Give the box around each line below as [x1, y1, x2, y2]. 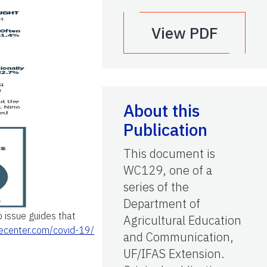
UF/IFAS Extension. [123, 245, 225, 262]
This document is [123, 145, 215, 162]
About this [123, 99, 200, 122]
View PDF [151, 22, 218, 43]
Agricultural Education [123, 212, 241, 228]
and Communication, [123, 228, 234, 245]
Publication [123, 118, 207, 141]
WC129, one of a [123, 162, 212, 178]
